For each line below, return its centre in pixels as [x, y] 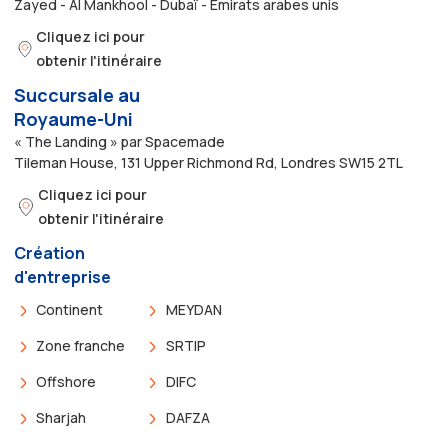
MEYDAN [193, 309]
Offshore [66, 381]
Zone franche [81, 345]
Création [49, 252]
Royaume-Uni [73, 118]
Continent [70, 309]
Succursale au [77, 94]
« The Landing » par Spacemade [119, 141]
